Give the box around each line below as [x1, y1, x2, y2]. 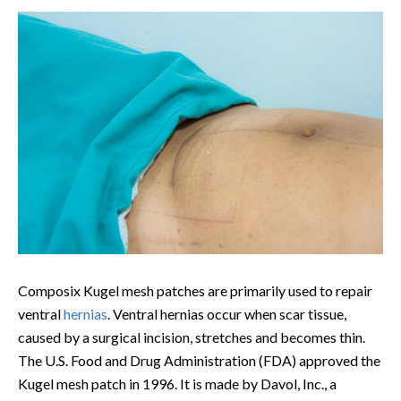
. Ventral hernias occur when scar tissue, [107, 304, 346, 322]
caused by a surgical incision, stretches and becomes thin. [18, 328, 365, 346]
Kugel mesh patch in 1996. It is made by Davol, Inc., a [18, 374, 337, 392]
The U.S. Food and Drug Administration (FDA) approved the [18, 351, 380, 369]
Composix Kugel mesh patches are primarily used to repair [18, 281, 372, 299]
